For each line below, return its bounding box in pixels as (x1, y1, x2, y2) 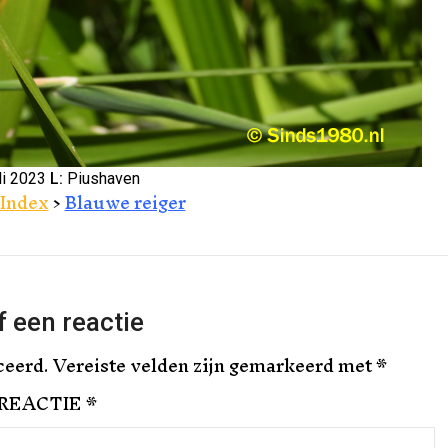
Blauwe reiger (64, 182, 186, 224)
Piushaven (62, 169, 140, 189)
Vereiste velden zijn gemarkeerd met (53, 345, 376, 387)
